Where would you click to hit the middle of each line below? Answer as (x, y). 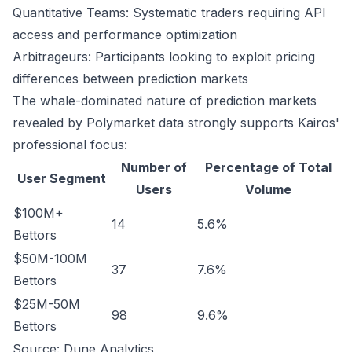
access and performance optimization (125, 35)
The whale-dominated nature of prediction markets (165, 101)
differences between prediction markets (130, 79)
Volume (268, 189)
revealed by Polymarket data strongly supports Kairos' (176, 123)
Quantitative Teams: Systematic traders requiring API (169, 13)
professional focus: (70, 145)
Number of (154, 167)
